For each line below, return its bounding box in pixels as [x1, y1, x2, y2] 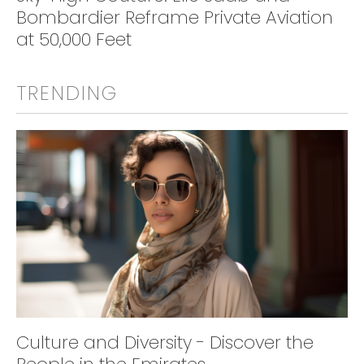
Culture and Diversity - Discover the [16, 330, 314, 356]
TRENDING [16, 80, 118, 107]
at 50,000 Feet [16, 27, 132, 53]
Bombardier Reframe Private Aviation [16, 5, 333, 31]
